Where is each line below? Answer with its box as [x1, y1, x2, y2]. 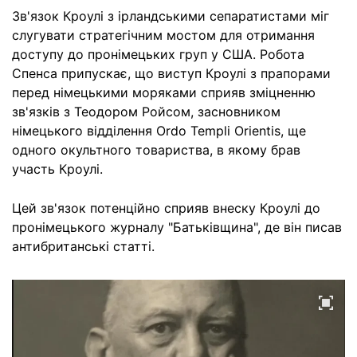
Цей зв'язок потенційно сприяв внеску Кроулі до [12, 200, 320, 216]
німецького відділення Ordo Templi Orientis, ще [12, 123, 306, 139]
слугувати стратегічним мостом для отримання [12, 27, 315, 43]
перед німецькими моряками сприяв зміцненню [12, 84, 316, 100]
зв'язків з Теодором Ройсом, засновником [12, 104, 280, 120]
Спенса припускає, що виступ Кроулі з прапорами [12, 65, 331, 81]
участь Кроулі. [12, 161, 103, 177]
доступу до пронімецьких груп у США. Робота [12, 46, 304, 62]
